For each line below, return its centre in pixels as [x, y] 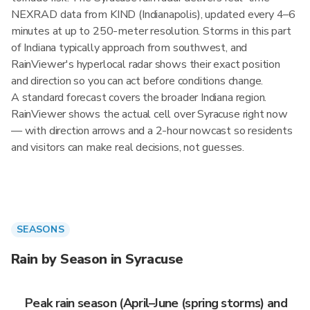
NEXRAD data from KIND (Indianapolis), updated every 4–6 [154, 15]
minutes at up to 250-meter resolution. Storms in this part [151, 31]
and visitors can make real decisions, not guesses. [128, 147]
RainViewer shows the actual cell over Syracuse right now [149, 114]
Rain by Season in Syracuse [97, 259]
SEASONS [40, 229]
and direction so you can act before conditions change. [137, 81]
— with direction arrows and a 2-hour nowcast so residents [152, 131]
